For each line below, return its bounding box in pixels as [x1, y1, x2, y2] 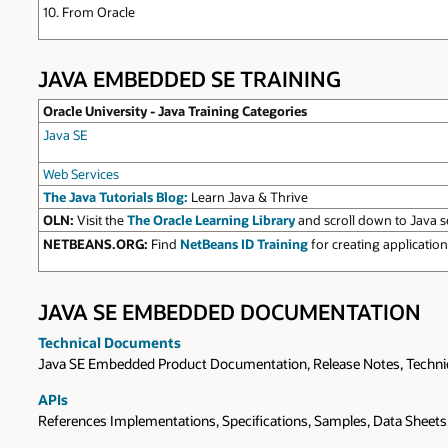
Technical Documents [38, 333, 181, 351]
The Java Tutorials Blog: [42, 189, 188, 206]
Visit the [76, 212, 124, 229]
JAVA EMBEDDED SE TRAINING [38, 65, 341, 93]
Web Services [42, 166, 119, 183]
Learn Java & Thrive [187, 189, 308, 206]
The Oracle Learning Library [126, 212, 295, 229]
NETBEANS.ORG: [42, 236, 151, 253]
